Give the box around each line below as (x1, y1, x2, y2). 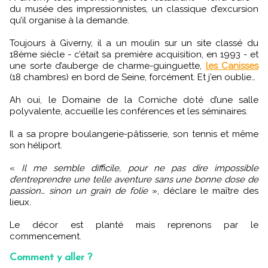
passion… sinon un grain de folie (10, 185, 148, 196)
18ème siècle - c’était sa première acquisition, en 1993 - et (10, 48, 258, 60)
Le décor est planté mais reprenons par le (10, 219, 258, 230)
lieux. (10, 196, 31, 208)
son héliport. (10, 139, 62, 151)
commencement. (10, 230, 81, 242)
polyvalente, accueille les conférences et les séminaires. (10, 105, 248, 117)
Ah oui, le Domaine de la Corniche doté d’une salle (10, 94, 258, 105)
